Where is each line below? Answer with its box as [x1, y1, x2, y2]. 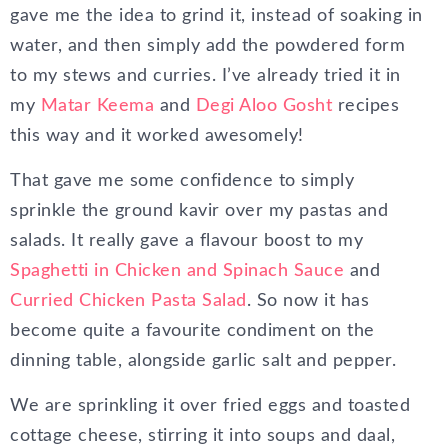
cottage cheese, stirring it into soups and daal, [10, 426, 395, 445]
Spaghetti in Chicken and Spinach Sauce [10, 261, 344, 280]
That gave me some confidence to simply [10, 171, 354, 190]
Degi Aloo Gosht [195, 96, 332, 115]
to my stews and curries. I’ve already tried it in [10, 66, 401, 85]
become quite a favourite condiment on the [10, 321, 375, 340]
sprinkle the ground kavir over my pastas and [10, 201, 388, 220]
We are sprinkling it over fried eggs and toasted [10, 396, 410, 415]
